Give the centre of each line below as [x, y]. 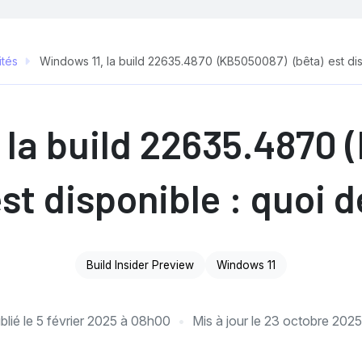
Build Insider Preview [141, 265]
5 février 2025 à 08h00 [103, 320]
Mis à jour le [228, 320]
